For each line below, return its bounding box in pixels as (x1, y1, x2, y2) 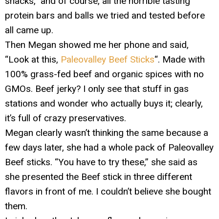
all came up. (5, 24, 53, 36)
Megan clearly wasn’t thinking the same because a (5, 127, 208, 138)
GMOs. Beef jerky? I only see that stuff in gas (5, 83, 189, 94)
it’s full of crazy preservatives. (5, 112, 126, 124)
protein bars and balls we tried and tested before (5, 9, 205, 21)
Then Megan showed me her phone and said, (5, 39, 189, 50)
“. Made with (154, 53, 205, 65)
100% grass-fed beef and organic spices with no (5, 68, 204, 80)
